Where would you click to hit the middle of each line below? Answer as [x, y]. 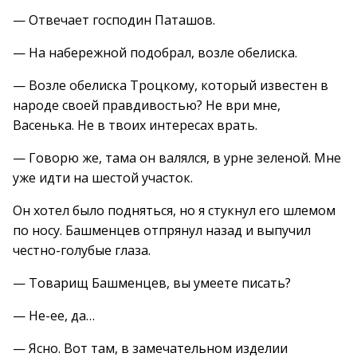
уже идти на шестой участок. [103, 178]
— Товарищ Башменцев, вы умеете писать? [152, 283]
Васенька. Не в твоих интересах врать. [135, 125]
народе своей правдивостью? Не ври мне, [147, 105]
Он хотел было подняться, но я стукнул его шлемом [174, 210]
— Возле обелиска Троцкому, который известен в [171, 85]
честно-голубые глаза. [82, 250]
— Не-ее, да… [54, 316]
